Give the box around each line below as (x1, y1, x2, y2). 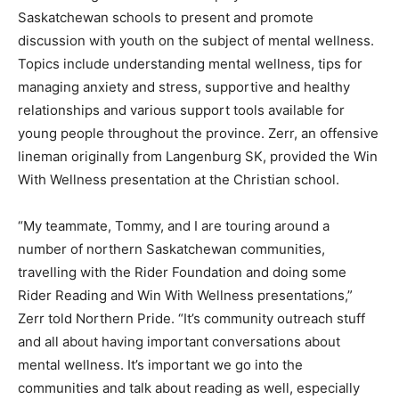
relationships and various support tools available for (18, 101, 345, 118)
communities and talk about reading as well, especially (18, 379, 360, 396)
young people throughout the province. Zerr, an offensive (18, 124, 379, 142)
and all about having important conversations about (18, 332, 340, 350)
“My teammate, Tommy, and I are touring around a (18, 216, 330, 234)
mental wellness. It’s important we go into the (18, 355, 303, 373)
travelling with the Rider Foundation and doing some (18, 263, 346, 281)
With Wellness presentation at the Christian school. (18, 170, 339, 188)
